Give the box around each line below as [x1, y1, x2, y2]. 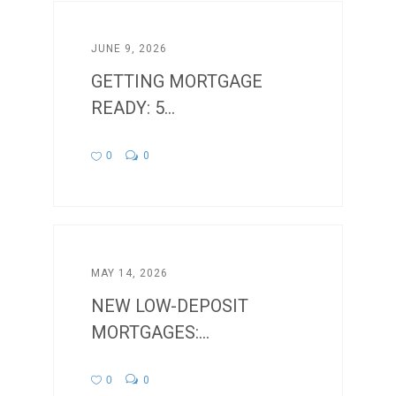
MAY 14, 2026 [91, 266, 169, 279]
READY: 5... [91, 97, 176, 119]
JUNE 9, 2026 [91, 42, 168, 56]
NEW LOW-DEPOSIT [91, 294, 249, 316]
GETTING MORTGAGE [91, 71, 263, 93]
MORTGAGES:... [91, 321, 210, 343]
